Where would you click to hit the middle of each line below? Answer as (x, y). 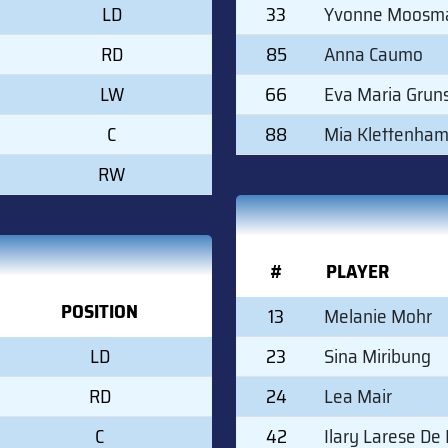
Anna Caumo (373, 53)
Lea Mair (358, 395)
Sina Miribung (377, 355)
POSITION (99, 310)
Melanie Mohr (378, 315)
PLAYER (357, 270)
